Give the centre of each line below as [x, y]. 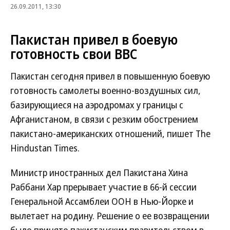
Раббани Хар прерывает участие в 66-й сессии [103, 187]
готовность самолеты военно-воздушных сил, [106, 90]
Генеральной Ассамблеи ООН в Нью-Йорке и [102, 201]
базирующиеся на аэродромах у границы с [97, 105]
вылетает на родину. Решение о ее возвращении [110, 216]
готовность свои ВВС [74, 54]
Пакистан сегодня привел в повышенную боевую [110, 76]
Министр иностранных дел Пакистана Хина [99, 172]
